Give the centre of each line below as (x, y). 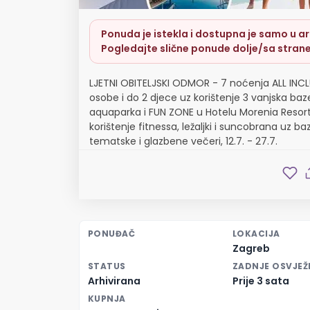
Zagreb (251, 248)
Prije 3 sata (261, 281)
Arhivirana (114, 281)
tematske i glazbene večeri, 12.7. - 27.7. (183, 141)
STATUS (107, 266)
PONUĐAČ (112, 234)
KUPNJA (107, 299)
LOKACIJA (256, 234)
